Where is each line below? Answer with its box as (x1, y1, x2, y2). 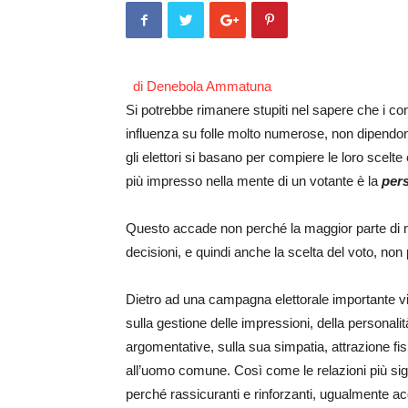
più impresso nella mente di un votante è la (126, 173, 382, 189)
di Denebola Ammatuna (126, 78, 271, 94)
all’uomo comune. (126, 362, 230, 378)
